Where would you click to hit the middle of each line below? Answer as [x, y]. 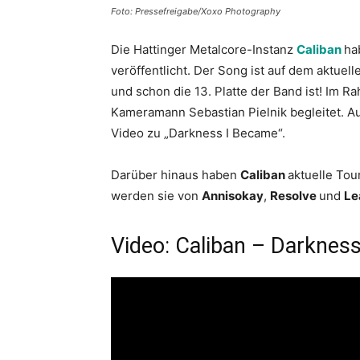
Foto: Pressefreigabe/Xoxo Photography [196, 11]
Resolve [295, 196]
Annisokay [233, 196]
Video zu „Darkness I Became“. [198, 133]
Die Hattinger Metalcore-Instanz [204, 49]
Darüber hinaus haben [176, 175]
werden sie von [156, 196]
